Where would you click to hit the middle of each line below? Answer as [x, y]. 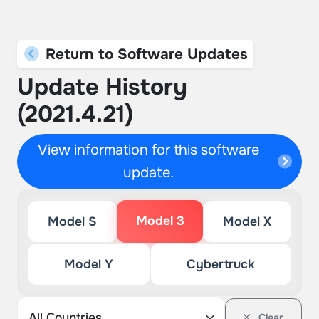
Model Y [89, 264]
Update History [102, 87]
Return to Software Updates [144, 54]
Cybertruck [220, 264]
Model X [247, 221]
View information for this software [149, 150]
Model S [72, 221]
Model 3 [160, 221]
